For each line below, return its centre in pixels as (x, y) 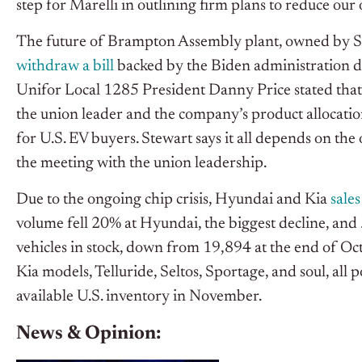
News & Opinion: (88, 334)
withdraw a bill (65, 67)
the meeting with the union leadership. (141, 164)
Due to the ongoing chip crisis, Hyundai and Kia (173, 200)
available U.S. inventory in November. (139, 297)
